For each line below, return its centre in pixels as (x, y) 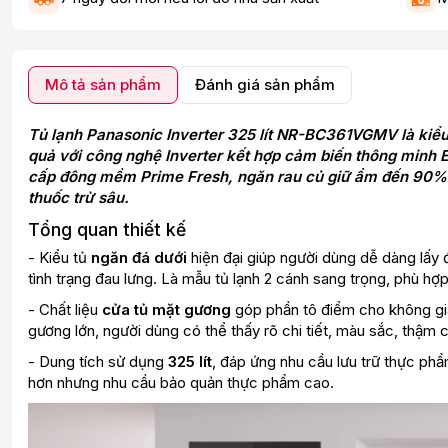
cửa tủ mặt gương (166, 309)
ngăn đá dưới (139, 257)
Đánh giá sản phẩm (265, 84)
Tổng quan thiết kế (107, 229)
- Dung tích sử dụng (98, 361)
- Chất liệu (65, 309)
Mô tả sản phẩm (103, 84)
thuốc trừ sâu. (80, 197)
